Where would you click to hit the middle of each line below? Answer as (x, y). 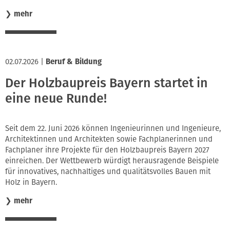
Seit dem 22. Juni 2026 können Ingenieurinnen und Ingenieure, (113, 128)
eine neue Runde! (56, 99)
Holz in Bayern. (31, 182)
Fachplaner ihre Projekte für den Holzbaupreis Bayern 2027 (107, 150)
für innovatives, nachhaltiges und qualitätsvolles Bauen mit (108, 171)
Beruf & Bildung (74, 61)
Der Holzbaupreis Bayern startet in (107, 83)
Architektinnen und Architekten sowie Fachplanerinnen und (109, 139)
